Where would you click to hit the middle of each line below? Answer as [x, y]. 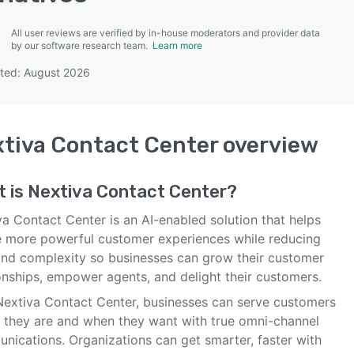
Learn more [177, 45]
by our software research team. [82, 45]
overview [268, 145]
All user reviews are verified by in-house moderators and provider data [166, 33]
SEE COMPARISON [173, 78]
